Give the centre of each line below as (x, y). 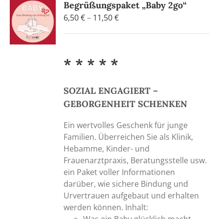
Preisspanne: (142, 17)
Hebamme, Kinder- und (107, 148)
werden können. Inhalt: (106, 207)
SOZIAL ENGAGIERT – (111, 90)
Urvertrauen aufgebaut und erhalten (131, 195)
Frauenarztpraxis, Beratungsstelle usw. (135, 160)
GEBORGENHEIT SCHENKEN (126, 104)
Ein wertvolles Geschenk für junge (126, 125)
